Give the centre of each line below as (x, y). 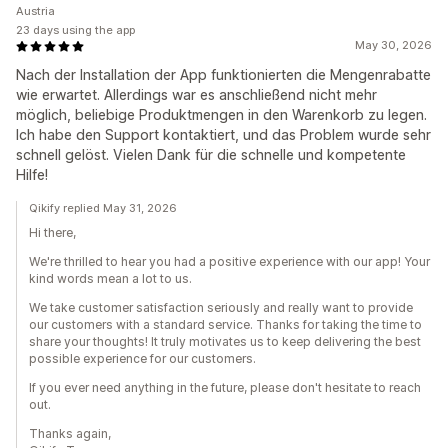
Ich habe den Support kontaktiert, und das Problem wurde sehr (223, 135)
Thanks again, (70, 434)
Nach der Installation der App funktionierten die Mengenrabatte (223, 75)
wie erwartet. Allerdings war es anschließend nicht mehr (196, 95)
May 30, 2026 (393, 45)
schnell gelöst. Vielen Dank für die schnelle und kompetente (211, 155)
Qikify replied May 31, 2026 (103, 208)
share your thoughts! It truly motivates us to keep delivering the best (225, 342)
